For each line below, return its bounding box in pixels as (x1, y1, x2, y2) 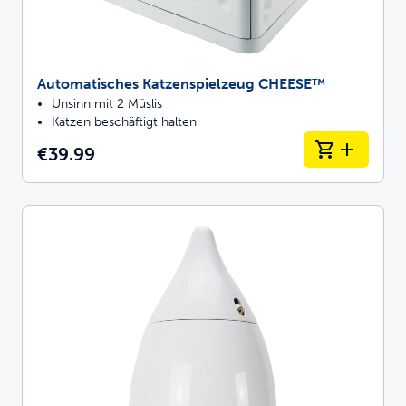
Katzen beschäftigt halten (52, 113, 197, 130)
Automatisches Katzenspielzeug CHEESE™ (37, 74, 325, 92)
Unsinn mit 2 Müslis (52, 95, 162, 111)
